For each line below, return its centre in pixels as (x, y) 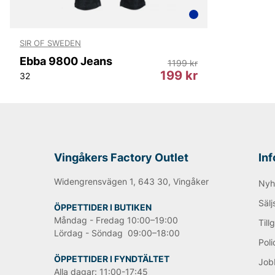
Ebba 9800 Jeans (66, 61)
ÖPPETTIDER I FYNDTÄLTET (112, 258)
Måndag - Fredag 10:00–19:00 (116, 220)
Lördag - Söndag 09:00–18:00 (117, 233)
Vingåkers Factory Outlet (121, 157)
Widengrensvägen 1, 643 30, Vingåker (131, 181)
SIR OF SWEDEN (50, 43)
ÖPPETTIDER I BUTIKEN (103, 207)
